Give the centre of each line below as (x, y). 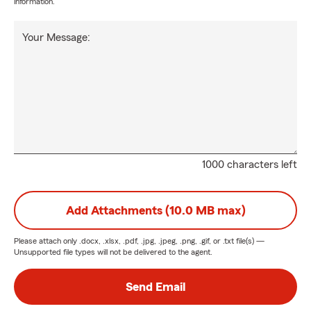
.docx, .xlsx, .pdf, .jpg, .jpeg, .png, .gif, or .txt (157, 241)
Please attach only (47, 241)
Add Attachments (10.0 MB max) (155, 210)
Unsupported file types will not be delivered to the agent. (113, 252)
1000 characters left (250, 165)
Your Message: (56, 37)
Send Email (155, 287)
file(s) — (249, 241)
